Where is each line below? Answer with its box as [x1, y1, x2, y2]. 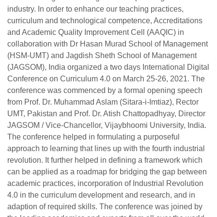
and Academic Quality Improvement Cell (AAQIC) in [7, 28, 184, 37]
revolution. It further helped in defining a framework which [7, 156, 202, 165]
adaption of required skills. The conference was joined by [7, 202, 202, 211]
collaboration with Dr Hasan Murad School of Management [7, 40, 208, 48]
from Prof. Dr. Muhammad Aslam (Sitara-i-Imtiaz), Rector [7, 98, 199, 107]
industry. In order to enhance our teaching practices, [7, 5, 184, 14]
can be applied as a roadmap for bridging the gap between [7, 168, 207, 176]
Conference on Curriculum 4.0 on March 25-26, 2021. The [7, 75, 205, 83]
